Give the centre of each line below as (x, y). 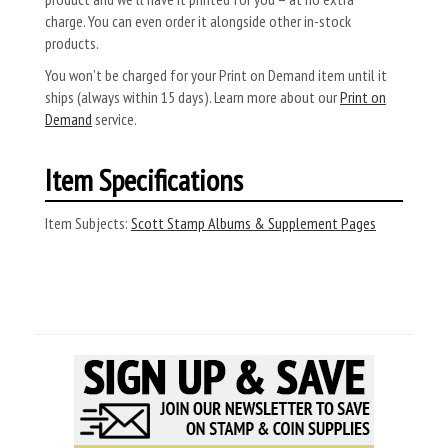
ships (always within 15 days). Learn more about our (192, 97)
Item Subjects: (86, 223)
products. (72, 43)
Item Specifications (144, 179)
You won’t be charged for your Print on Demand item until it (216, 75)
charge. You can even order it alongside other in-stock (198, 21)
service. (114, 119)
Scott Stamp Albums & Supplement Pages (253, 223)
